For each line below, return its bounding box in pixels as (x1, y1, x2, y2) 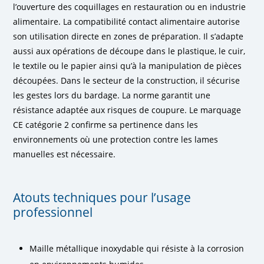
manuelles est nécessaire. (13, 148, 116, 160)
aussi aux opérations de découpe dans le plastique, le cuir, (13, 45, 246, 57)
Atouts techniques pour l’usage (13, 189, 192, 206)
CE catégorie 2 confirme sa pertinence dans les (13, 118, 199, 130)
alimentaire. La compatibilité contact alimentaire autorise (13, 15, 240, 27)
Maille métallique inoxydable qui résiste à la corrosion (29, 242, 245, 254)
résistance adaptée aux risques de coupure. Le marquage (13, 104, 242, 115)
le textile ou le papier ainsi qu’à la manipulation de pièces (13, 60, 242, 71)
